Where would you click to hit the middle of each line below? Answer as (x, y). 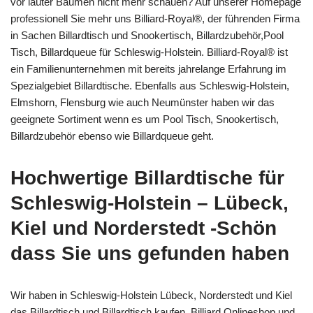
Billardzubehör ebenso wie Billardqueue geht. (112, 136)
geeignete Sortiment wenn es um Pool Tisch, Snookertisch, (145, 119)
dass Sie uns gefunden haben (150, 254)
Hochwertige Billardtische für (147, 178)
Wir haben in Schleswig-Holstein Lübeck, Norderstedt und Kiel (151, 296)
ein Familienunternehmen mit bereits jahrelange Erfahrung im (148, 69)
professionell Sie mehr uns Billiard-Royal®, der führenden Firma (155, 19)
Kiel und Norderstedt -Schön (144, 228)
